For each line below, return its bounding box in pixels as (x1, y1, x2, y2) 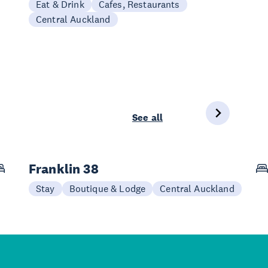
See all (132, 111, 163, 124)
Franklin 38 (29, 160, 99, 177)
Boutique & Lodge (69, 182, 146, 194)
